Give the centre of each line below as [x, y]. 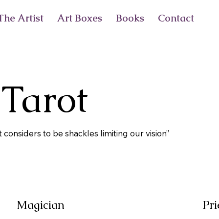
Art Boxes [79, 18]
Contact [176, 18]
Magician [40, 205]
